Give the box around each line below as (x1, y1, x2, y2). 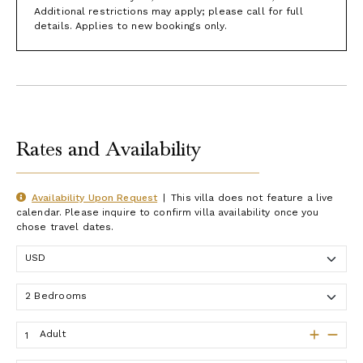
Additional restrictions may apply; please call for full (34, 5, 303, 17)
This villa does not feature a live (171, 191, 334, 203)
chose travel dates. (16, 220, 114, 233)
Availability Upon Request (32, 191, 158, 203)
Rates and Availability (16, 136, 201, 161)
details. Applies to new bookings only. (34, 19, 227, 32)
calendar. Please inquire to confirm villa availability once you (16, 206, 319, 218)
